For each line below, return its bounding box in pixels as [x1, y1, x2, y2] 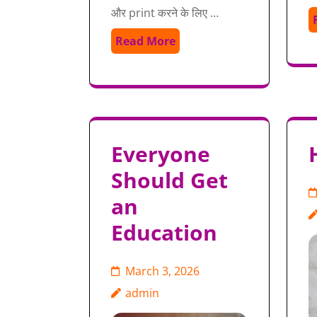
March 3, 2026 [125, 263, 200, 279]
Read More [115, 33, 175, 49]
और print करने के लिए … [111, 4, 219, 21]
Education [111, 217, 217, 247]
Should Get [111, 165, 228, 195]
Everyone [111, 139, 210, 168]
